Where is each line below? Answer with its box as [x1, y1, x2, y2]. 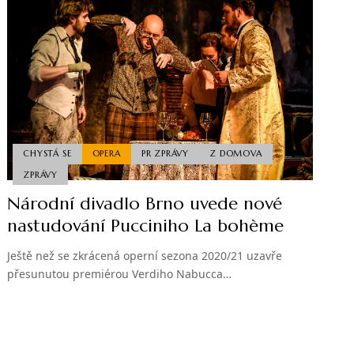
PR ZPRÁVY [141, 148, 189, 160]
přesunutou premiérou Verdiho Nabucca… [7, 266, 232, 282]
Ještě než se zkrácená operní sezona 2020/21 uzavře [7, 248, 283, 264]
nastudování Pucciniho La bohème [7, 215, 284, 237]
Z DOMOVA [209, 148, 262, 160]
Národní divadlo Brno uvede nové [7, 193, 283, 215]
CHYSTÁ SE [23, 148, 72, 160]
